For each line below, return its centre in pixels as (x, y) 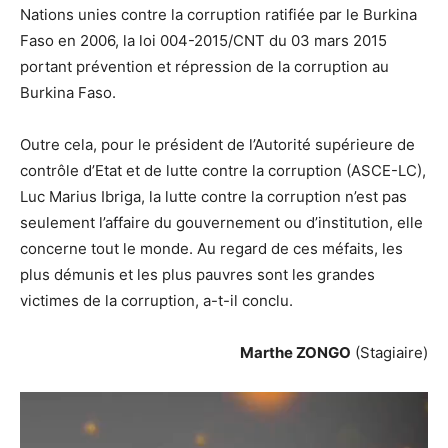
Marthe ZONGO (295, 353)
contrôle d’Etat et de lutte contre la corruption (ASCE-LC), (223, 171)
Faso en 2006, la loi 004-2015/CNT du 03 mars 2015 (203, 41)
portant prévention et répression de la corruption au (204, 67)
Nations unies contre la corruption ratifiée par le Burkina (218, 15)
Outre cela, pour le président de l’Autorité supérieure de (217, 145)
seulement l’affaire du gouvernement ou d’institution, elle (221, 223)
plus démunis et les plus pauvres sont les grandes (197, 275)
